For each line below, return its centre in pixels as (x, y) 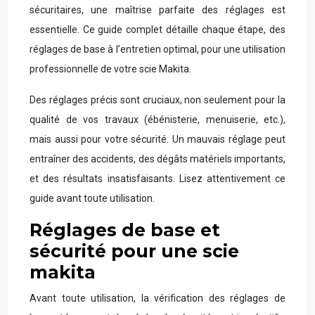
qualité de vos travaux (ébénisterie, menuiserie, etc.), (157, 120)
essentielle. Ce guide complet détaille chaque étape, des (157, 30)
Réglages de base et (125, 230)
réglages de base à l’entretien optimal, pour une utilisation (157, 49)
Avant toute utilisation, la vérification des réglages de (157, 298)
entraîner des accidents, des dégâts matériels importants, (157, 159)
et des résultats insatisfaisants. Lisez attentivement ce (157, 179)
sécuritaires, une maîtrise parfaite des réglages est (157, 10)
